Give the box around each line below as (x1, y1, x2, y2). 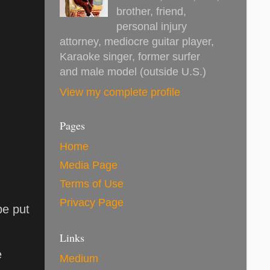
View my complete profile (60, 86, 180, 98)
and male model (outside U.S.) (60, 65, 206, 78)
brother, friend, (116, 5, 186, 17)
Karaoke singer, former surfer (60, 50, 200, 63)
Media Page (60, 159, 118, 172)
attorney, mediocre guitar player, (60, 35, 214, 48)
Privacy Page (60, 196, 124, 209)
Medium (60, 253, 98, 265)
